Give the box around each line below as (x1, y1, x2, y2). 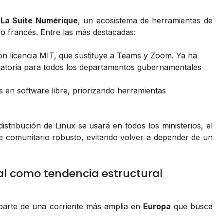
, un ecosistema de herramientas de (77, 16, 213, 26)
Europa (143, 201, 171, 212)
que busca (170, 201, 213, 212)
